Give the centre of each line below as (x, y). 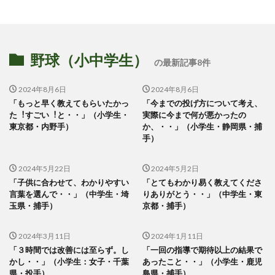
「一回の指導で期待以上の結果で (202, 250)
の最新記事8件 (182, 62)
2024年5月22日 (44, 168)
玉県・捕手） (33, 206)
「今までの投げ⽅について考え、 (202, 103)
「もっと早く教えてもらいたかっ (69, 103)
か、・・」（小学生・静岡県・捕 (202, 126)
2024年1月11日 (177, 236)
